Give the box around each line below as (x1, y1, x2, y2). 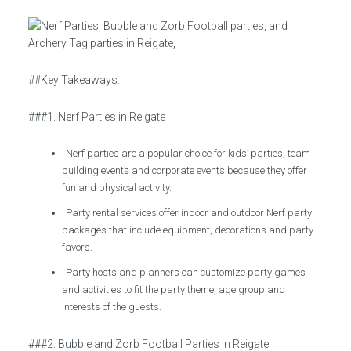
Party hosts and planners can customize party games (66, 266, 306, 278)
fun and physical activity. (62, 182, 172, 194)
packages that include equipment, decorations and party (62, 224, 314, 236)
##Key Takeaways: (27, 74, 120, 86)
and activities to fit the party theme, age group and (62, 284, 286, 295)
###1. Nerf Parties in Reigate (27, 110, 165, 123)
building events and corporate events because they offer (62, 165, 308, 176)
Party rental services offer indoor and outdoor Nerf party (66, 207, 313, 219)
